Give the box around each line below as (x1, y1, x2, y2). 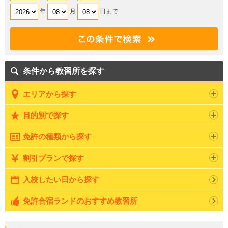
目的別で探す (23, 111, 69, 120)
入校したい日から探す (23, 175, 99, 184)
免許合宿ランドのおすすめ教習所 (23, 196, 137, 206)
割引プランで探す (23, 154, 84, 163)
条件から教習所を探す (23, 67, 104, 76)
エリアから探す (23, 90, 76, 99)
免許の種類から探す (23, 132, 92, 141)
